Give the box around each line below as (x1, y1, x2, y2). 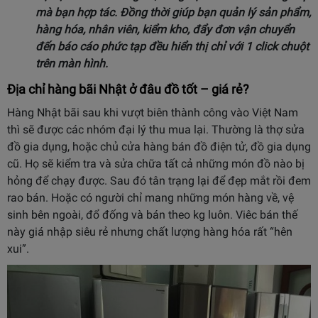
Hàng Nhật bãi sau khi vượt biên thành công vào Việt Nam (7, 106, 298, 119)
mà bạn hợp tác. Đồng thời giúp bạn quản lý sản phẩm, (35, 6, 311, 19)
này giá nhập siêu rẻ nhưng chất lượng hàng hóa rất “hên (7, 225, 292, 238)
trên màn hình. (35, 57, 108, 70)
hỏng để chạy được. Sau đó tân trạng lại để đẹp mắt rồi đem (7, 174, 311, 187)
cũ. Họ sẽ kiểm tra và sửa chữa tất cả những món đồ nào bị (7, 157, 305, 170)
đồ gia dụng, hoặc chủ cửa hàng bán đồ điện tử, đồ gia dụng (7, 140, 311, 153)
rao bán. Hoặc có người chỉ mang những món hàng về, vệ (7, 191, 294, 204)
